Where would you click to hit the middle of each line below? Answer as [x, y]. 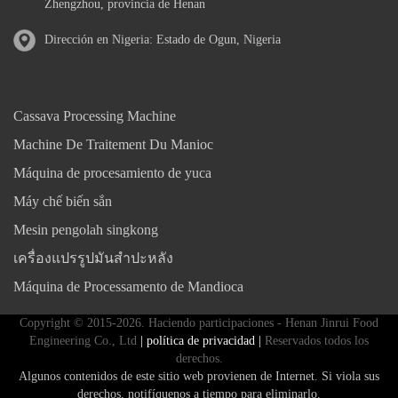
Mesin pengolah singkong [86, 229]
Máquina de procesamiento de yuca [112, 172]
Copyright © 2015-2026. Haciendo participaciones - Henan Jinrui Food [199, 322]
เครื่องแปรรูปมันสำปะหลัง [93, 258]
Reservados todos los [315, 340]
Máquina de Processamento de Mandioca [128, 286]
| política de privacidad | [199, 340]
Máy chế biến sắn [63, 201]
